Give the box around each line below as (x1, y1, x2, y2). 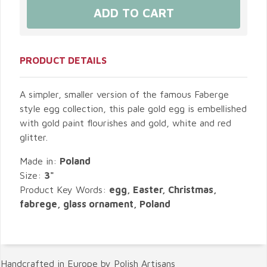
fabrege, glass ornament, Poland (20, 198, 170, 209)
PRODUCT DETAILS (20, 55, 107, 66)
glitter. (20, 132, 48, 142)
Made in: (20, 156, 60, 166)
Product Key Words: (20, 184, 109, 195)
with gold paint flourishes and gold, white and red (20, 117, 231, 128)
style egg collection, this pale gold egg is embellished (20, 103, 247, 114)
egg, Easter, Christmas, (109, 184, 217, 195)
